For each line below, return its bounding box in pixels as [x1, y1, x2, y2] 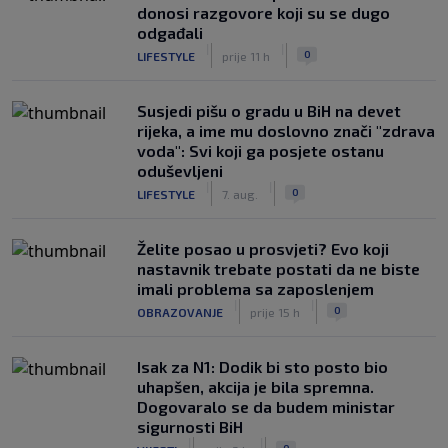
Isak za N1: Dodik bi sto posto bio [137, 357, 388, 376]
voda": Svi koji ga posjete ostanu [137, 141, 384, 160]
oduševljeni [137, 161, 223, 180]
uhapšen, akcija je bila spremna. [137, 377, 374, 396]
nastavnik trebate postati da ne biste [137, 259, 420, 278]
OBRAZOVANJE [137, 304, 223, 319]
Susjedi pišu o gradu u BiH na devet [137, 101, 401, 120]
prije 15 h [250, 304, 300, 319]
